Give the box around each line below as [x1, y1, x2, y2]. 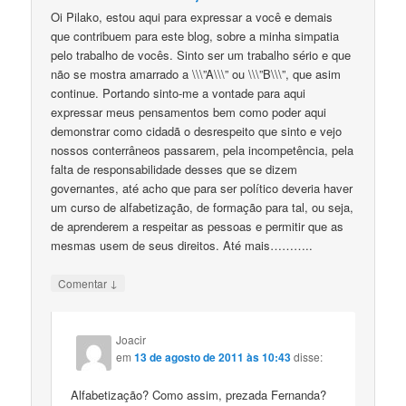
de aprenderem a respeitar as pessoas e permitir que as [51, 217, 344, 235]
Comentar [58, 275, 111, 291]
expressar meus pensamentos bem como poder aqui [51, 102, 327, 121]
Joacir [116, 332, 147, 348]
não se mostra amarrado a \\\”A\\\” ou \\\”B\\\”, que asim [51, 64, 342, 82]
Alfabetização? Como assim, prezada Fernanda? [71, 386, 327, 404]
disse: [294, 349, 324, 365]
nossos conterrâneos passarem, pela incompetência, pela [51, 140, 354, 159]
